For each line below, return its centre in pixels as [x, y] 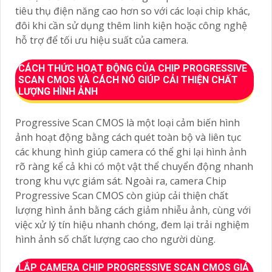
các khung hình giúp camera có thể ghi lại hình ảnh [131, 151]
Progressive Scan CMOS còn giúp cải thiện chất [122, 195]
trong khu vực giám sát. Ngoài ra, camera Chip [121, 181]
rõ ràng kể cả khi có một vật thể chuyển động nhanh [134, 166]
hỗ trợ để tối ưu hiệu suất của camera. [102, 40]
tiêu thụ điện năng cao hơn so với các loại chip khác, [133, 11]
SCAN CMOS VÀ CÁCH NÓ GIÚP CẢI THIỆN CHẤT [128, 80]
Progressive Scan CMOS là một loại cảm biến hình [127, 122]
